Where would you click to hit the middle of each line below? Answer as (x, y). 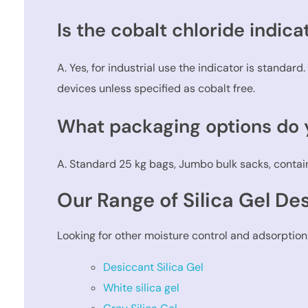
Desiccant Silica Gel (154, 267)
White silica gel (142, 287)
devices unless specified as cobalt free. (156, 89)
